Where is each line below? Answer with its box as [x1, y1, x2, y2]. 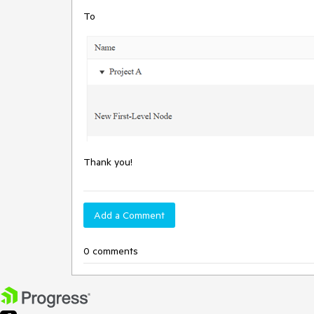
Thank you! [83, 156, 144, 168]
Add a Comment [94, 209, 165, 221]
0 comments [83, 245, 138, 257]
